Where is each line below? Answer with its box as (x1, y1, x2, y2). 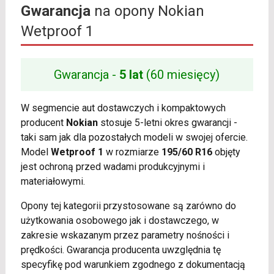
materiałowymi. (20, 176, 85, 188)
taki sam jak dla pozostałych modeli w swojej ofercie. (20, 131, 248, 144)
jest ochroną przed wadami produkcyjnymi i (20, 161, 205, 173)
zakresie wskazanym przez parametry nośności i (20, 229, 229, 242)
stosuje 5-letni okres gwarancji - (97, 117, 237, 129)
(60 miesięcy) (143, 67, 220, 83)
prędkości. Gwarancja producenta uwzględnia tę (20, 244, 221, 256)
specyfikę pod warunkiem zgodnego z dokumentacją (20, 259, 245, 271)
